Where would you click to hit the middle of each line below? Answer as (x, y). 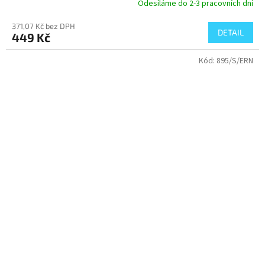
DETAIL (231, 32)
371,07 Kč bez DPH (43, 26)
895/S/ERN (235, 61)
